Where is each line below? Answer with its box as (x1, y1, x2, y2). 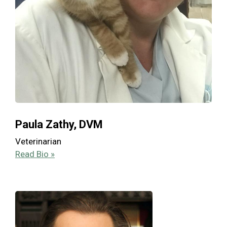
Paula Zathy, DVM (15, 118, 103, 131)
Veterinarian (15, 136, 61, 147)
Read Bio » (15, 149, 55, 160)
